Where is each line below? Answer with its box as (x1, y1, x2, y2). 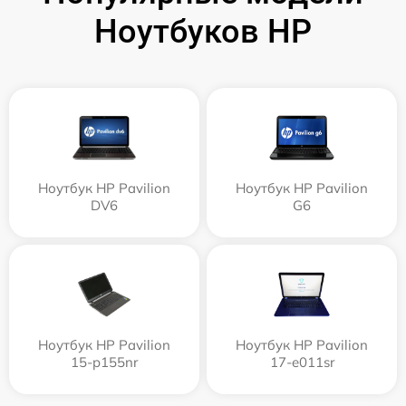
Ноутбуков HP (94, 12, 312, 51)
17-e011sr (269, 353, 334, 371)
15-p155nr (71, 353, 138, 371)
